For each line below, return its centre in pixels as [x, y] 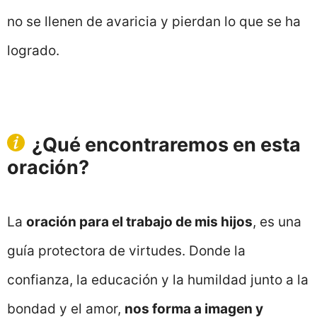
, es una [277, 222]
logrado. [33, 50]
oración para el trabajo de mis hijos [139, 222]
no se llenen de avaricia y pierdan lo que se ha [154, 21]
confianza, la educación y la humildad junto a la [158, 280]
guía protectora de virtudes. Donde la [126, 251]
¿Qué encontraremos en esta [166, 145]
